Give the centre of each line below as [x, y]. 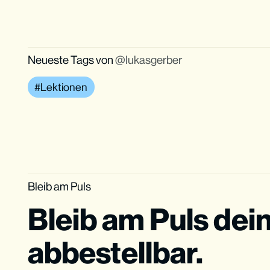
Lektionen [64, 87]
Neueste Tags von [71, 59]
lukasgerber [153, 59]
